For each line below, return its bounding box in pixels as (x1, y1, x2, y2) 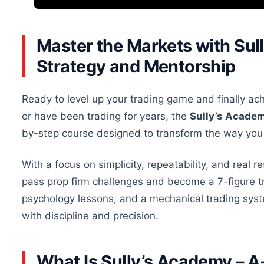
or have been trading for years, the (22, 110, 190, 123)
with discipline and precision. (22, 210, 159, 222)
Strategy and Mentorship (37, 56, 236, 77)
